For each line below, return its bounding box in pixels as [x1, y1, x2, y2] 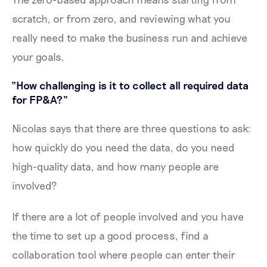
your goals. [12, 49, 64, 63]
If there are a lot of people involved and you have [12, 209, 244, 223]
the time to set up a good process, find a [12, 228, 209, 242]
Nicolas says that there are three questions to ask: [12, 121, 251, 135]
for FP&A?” [12, 92, 68, 106]
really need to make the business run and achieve [12, 30, 247, 44]
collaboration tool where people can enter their [12, 247, 235, 261]
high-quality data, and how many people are [12, 159, 219, 173]
